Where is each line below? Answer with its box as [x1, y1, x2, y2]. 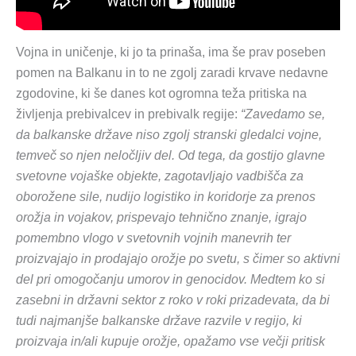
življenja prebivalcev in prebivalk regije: [16, 107, 241, 122]
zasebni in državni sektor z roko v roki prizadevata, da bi [16, 293, 330, 308]
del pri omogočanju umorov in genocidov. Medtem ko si [16, 273, 325, 287]
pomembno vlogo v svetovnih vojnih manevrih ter [16, 231, 291, 246]
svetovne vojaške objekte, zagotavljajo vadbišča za [16, 169, 304, 184]
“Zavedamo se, [241, 107, 325, 122]
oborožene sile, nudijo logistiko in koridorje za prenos [16, 190, 315, 204]
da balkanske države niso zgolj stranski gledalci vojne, [16, 128, 322, 142]
